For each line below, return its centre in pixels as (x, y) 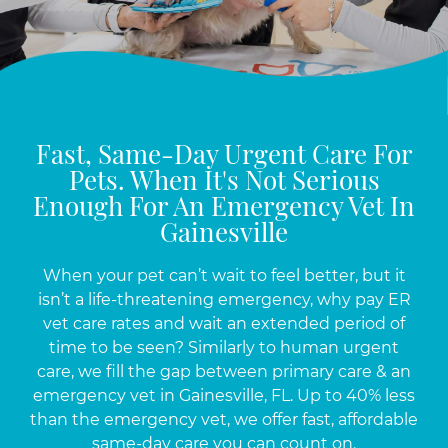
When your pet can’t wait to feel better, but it (224, 275)
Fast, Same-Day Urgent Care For (224, 157)
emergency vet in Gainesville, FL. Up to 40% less (224, 395)
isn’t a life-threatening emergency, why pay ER (224, 299)
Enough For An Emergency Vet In (224, 209)
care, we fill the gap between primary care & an (224, 371)
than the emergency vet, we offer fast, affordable (224, 419)
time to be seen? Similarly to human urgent (224, 347)
